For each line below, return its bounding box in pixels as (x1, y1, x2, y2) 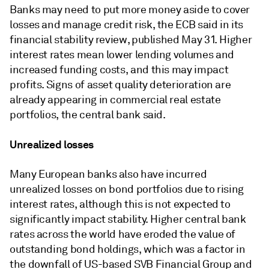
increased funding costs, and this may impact (10, 63, 229, 77)
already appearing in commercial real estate (10, 93, 221, 107)
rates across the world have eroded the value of (10, 228, 236, 241)
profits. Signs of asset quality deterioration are (10, 78, 231, 92)
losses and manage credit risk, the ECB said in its (10, 18, 244, 32)
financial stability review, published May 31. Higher (10, 33, 252, 47)
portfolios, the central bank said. (10, 108, 166, 122)
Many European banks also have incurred (10, 168, 207, 181)
